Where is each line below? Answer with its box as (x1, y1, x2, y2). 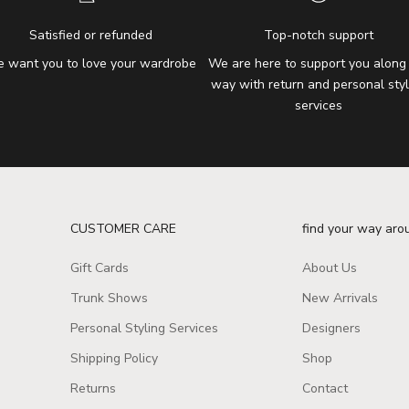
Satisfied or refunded (28, 26, 152, 44)
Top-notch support (263, 26, 373, 44)
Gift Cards (69, 258, 129, 277)
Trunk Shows (69, 288, 148, 307)
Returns (69, 379, 116, 397)
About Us (302, 258, 358, 277)
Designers (302, 319, 362, 337)
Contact (302, 379, 349, 397)
